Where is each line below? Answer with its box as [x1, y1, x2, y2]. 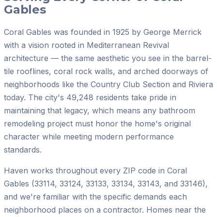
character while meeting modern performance [4, 131, 174, 141]
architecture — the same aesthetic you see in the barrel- [4, 53, 212, 63]
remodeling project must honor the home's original [4, 118, 191, 128]
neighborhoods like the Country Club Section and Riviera [4, 79, 213, 89]
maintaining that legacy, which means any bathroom [4, 105, 195, 115]
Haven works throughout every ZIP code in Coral [4, 165, 187, 175]
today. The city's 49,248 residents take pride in [4, 92, 176, 102]
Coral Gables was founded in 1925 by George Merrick [4, 27, 201, 37]
